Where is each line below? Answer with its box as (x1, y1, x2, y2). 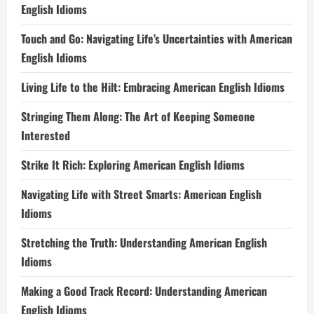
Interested (21, 127, 70, 144)
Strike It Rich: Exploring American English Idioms (21, 156, 245, 173)
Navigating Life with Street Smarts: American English (21, 186, 261, 203)
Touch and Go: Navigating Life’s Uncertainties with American (21, 30, 292, 47)
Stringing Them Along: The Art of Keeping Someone (21, 108, 255, 125)
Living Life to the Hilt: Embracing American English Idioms (21, 78, 285, 95)
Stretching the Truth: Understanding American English (21, 234, 267, 251)
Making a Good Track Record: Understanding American (21, 282, 267, 299)
